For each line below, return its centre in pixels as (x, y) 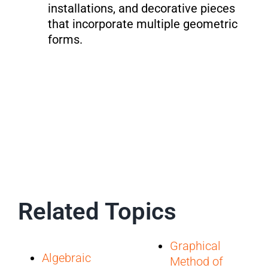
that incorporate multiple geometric (142, 24)
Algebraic (66, 258)
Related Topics (97, 211)
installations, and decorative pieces (141, 9)
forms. (65, 40)
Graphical (195, 246)
